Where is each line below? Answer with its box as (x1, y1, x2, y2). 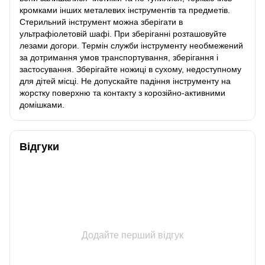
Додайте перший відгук (82, 230, 183, 240)
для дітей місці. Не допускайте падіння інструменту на (20, 76, 231, 86)
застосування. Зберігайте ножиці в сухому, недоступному (20, 64, 241, 74)
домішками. (20, 99, 64, 109)
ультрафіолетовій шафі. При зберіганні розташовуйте (20, 28, 227, 38)
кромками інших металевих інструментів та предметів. (20, 5, 230, 15)
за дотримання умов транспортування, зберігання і (20, 52, 218, 62)
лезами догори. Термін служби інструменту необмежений (20, 40, 243, 50)
